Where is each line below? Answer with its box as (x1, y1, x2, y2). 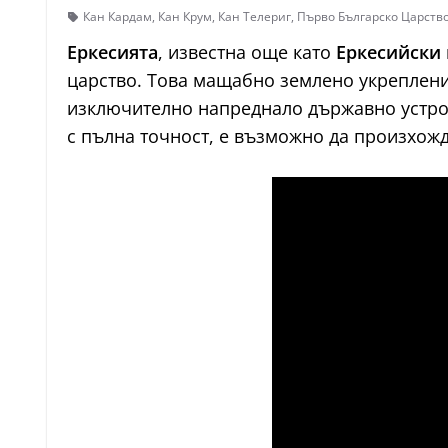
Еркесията (67, 40, 158, 64)
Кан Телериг (218, 8, 291, 25)
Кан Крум (158, 8, 212, 25)
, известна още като (158, 40, 336, 64)
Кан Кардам (83, 8, 152, 25)
